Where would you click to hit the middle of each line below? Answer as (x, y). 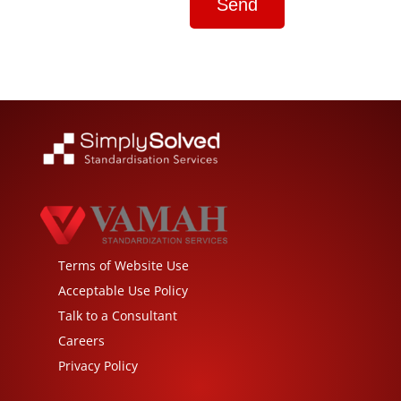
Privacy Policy (98, 365)
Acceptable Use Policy (123, 290)
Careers (81, 340)
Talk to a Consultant (117, 315)
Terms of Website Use (123, 265)
